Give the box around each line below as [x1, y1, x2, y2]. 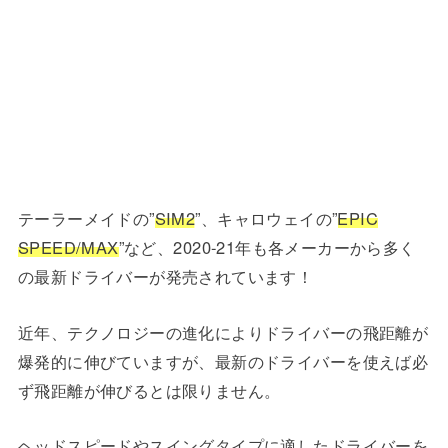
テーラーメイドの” [17, 206, 155, 231]
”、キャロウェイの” [195, 206, 338, 231]
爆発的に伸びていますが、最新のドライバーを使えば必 [17, 348, 429, 373]
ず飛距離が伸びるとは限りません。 [17, 377, 281, 402]
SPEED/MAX [17, 235, 119, 260]
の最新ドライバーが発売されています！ [17, 264, 314, 289]
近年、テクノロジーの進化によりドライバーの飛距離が [17, 319, 429, 344]
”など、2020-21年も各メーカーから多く [118, 235, 416, 260]
